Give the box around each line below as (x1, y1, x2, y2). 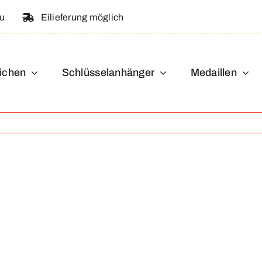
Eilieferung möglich (40, 12, 124, 22)
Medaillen (190, 66, 237, 78)
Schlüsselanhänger (61, 66, 155, 78)
